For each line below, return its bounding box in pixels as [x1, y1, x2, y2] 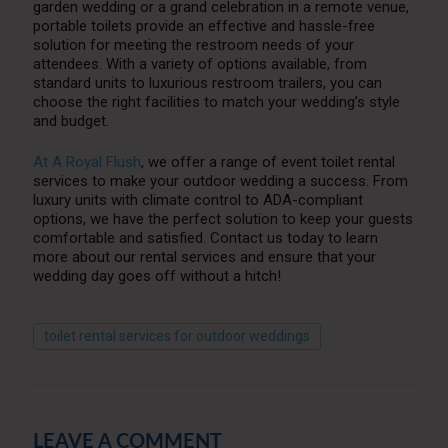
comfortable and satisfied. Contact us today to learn [32, 229, 378, 248]
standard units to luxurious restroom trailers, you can [32, 74, 382, 93]
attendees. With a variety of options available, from [32, 55, 367, 74]
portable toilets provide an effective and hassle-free [32, 17, 375, 36]
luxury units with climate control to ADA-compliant [32, 191, 363, 210]
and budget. [32, 112, 109, 131]
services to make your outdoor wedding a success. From [32, 172, 408, 191]
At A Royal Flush [32, 153, 141, 172]
